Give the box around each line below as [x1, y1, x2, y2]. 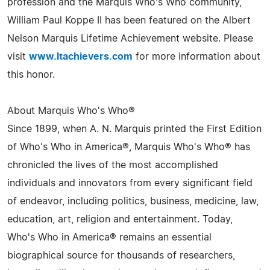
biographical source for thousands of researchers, [7, 251, 235, 260]
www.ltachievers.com [29, 52, 133, 61]
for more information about [133, 52, 260, 61]
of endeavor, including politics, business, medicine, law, [7, 196, 259, 206]
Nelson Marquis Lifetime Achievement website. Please [7, 34, 253, 43]
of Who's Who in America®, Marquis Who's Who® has [7, 142, 250, 152]
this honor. [7, 70, 55, 80]
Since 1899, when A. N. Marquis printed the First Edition [7, 124, 262, 134]
